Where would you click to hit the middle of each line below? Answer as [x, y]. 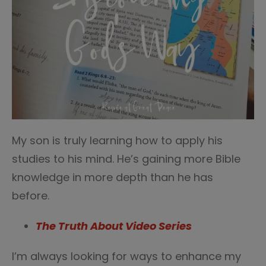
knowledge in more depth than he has [113, 177]
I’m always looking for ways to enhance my [126, 256]
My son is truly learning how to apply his [117, 140]
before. [32, 196]
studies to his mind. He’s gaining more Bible [126, 159]
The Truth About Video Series [114, 226]
